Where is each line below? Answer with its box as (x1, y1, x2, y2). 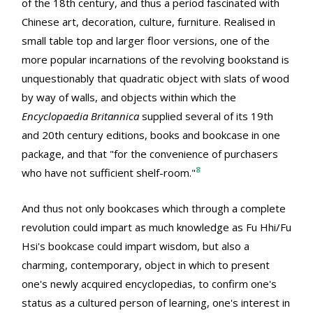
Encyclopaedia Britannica (22, 109, 139, 124)
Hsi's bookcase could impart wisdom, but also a (22, 239, 249, 254)
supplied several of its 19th (139, 109, 273, 124)
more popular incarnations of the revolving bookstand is (22, 52, 289, 67)
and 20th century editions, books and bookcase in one (22, 128, 280, 143)
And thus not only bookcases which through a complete (22, 201, 286, 216)
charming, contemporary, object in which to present (22, 258, 270, 272)
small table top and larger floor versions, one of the (22, 34, 270, 48)
